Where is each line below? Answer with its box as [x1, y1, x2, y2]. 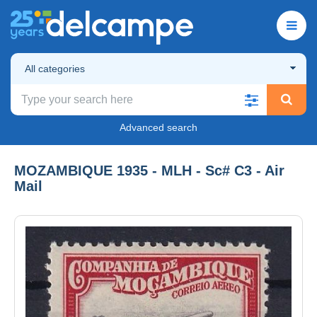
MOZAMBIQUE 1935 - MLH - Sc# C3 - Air [14, 162, 284, 178]
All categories [25, 62, 85, 74]
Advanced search [120, 121, 197, 133]
